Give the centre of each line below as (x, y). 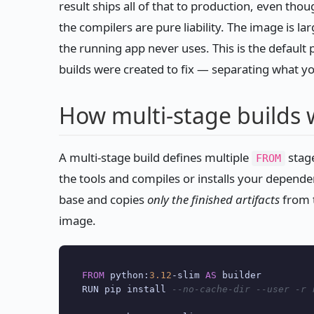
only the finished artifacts (213, 200)
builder (239, 275)
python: (127, 275)
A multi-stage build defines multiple (155, 158)
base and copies (103, 200)
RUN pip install (127, 289)
